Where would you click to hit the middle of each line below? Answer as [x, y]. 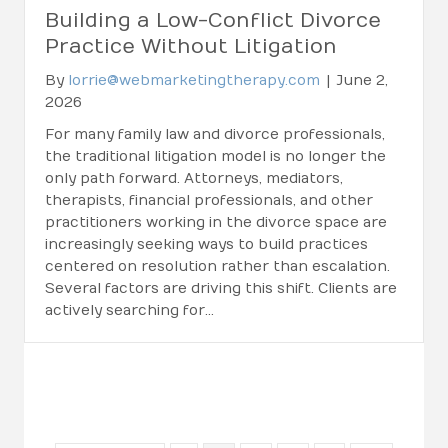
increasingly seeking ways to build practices [206, 245]
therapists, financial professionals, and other [209, 201]
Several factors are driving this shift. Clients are [221, 289]
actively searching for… [129, 311]
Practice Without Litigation [191, 47]
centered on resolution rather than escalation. [217, 267]
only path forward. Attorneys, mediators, [194, 179]
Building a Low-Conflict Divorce [213, 21]
